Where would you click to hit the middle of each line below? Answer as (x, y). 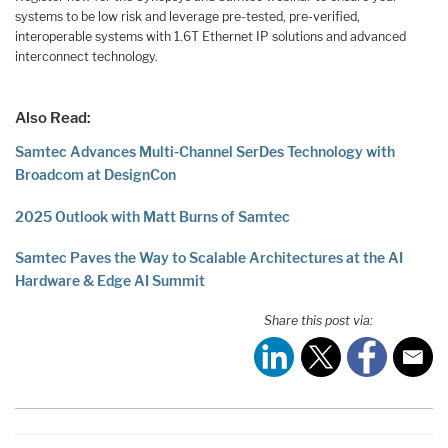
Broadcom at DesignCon (95, 175)
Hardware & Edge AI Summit (110, 281)
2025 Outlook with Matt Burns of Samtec (152, 216)
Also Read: (53, 117)
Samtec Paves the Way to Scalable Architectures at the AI (209, 258)
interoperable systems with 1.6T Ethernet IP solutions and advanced (210, 36)
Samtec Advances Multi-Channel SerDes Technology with (205, 152)
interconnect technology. (86, 56)
